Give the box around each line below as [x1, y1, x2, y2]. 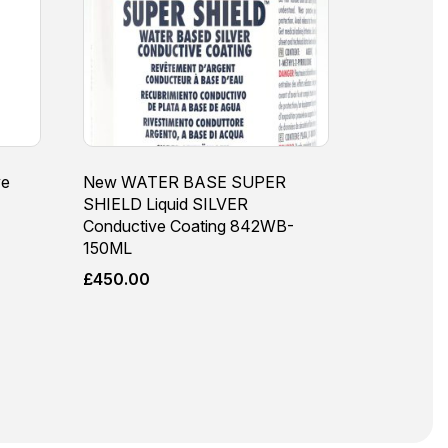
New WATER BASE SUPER [83, 171, 287, 192]
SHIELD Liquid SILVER [83, 193, 249, 214]
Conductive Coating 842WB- [83, 215, 295, 236]
